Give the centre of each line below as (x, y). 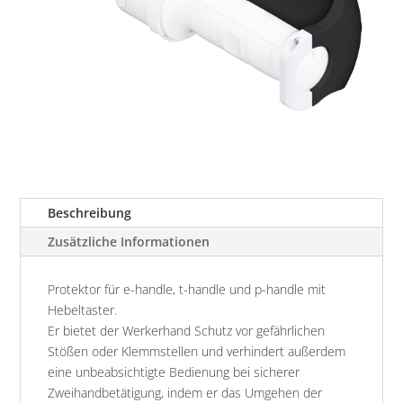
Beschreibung (90, 213)
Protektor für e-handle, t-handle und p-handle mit (187, 290)
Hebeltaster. (83, 310)
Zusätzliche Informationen (129, 242)
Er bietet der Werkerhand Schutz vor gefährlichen (187, 331)
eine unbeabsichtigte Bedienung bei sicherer (174, 372)
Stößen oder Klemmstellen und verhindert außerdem (197, 352)
